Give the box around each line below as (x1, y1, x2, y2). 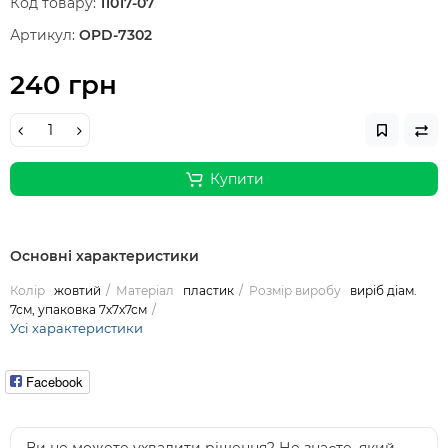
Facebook (26, 372, 83, 392)
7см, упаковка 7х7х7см (10, 302, 147, 318)
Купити (209, 170, 264, 189)
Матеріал (116, 283, 174, 299)
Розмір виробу (249, 283, 341, 299)
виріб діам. (350, 283, 417, 299)
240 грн (10, 69, 117, 102)
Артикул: (10, 26, 75, 45)
